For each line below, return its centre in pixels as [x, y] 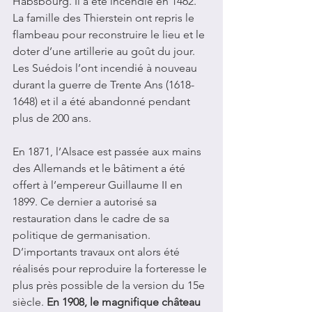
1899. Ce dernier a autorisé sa [86, 202]
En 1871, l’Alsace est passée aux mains [108, 152]
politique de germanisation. [83, 235]
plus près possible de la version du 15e [110, 286]
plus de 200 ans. [52, 118]
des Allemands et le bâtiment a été [100, 169]
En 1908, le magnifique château [125, 302]
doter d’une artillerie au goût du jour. [105, 52]
